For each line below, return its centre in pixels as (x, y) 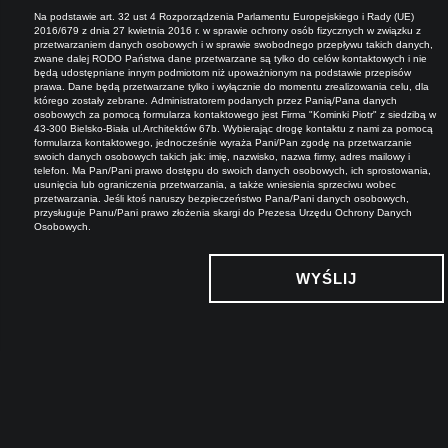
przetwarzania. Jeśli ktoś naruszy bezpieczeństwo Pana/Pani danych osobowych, (221, 198)
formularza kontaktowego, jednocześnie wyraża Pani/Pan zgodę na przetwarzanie (191, 142)
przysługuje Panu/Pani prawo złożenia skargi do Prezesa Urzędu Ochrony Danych (223, 212)
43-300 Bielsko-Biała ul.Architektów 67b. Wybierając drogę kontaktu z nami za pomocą (233, 128)
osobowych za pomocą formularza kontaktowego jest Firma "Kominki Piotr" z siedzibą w (207, 114)
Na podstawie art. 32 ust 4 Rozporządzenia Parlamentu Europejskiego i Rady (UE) (224, 16)
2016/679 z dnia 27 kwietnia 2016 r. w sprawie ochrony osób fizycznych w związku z (200, 30)
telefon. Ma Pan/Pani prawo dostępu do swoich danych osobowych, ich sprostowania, (192, 170)
